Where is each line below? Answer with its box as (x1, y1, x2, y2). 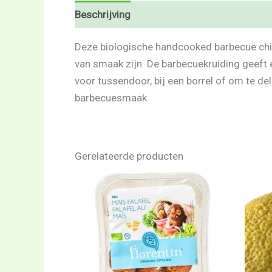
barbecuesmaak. (75, 92, 149, 104)
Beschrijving (75, 8, 131, 21)
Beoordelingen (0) (143, 8, 225, 21)
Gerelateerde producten (75, 150, 183, 162)
